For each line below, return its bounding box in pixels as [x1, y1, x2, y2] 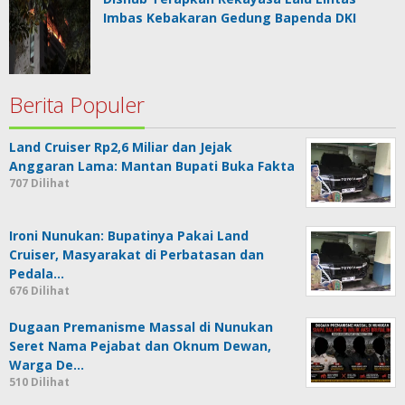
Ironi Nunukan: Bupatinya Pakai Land [9, 226, 249, 244]
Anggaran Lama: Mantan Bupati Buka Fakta [9, 156, 295, 174]
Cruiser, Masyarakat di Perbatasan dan [9, 245, 264, 263]
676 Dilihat [9, 282, 70, 298]
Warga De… [9, 355, 84, 373]
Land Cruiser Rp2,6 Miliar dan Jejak [9, 137, 232, 155]
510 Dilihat [9, 373, 70, 390]
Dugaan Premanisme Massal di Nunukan [9, 317, 273, 335]
